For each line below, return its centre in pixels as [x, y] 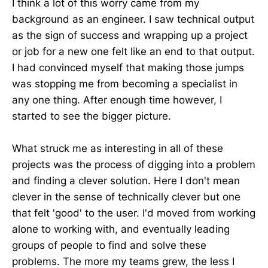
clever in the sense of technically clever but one [126, 197]
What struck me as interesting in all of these [118, 149]
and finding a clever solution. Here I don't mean [126, 181]
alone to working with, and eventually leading [121, 229]
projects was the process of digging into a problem [134, 165]
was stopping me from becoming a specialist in [125, 83]
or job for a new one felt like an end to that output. [133, 51]
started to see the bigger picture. [92, 116]
